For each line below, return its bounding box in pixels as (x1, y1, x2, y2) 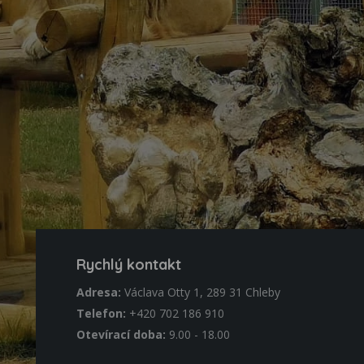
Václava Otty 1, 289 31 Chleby (121, 284, 280, 300)
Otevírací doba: (76, 327, 166, 342)
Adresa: (76, 284, 121, 300)
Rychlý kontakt (76, 255, 181, 274)
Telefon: (76, 305, 126, 321)
